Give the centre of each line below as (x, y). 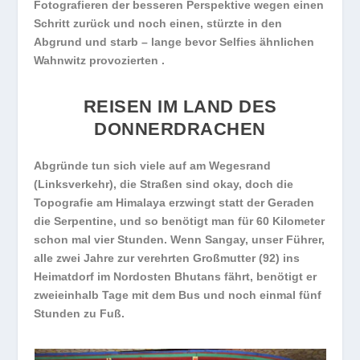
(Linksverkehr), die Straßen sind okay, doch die (164, 184)
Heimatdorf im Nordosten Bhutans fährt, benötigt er (176, 276)
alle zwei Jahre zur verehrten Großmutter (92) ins (167, 258)
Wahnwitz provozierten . (100, 60)
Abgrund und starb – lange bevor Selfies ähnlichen (174, 41)
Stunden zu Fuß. (80, 313)
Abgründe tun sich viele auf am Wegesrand (153, 166)
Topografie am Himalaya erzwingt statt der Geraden (174, 202)
